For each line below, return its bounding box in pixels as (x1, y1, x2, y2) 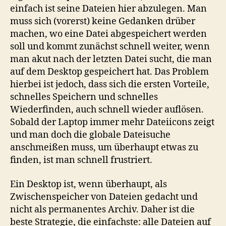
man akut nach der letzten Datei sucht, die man (10, 53, 212, 66)
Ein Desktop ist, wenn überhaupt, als (10, 178, 167, 190)
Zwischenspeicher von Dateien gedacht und (10, 191, 198, 203)
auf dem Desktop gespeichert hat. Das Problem (10, 66, 209, 78)
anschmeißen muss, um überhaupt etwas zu (10, 142, 198, 154)
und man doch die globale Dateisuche (10, 129, 171, 141)
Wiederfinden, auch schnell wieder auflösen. (10, 104, 204, 116)
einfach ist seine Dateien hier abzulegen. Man (10, 3, 207, 15)
